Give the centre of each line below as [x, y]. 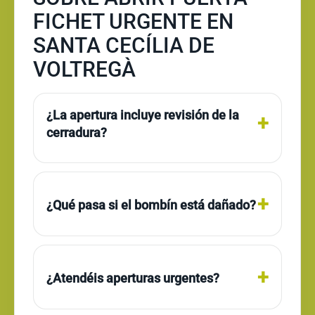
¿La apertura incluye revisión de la [143, 115]
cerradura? [77, 133]
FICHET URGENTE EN [133, 21]
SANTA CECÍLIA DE [124, 45]
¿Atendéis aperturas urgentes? [133, 278]
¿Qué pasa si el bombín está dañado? [151, 205]
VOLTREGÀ [84, 69]
